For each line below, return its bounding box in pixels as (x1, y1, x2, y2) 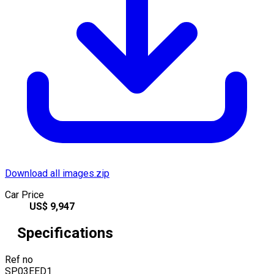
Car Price (5, 188, 44, 201)
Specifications (17, 224, 113, 242)
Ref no (5, 253, 33, 265)
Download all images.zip (5, 167, 109, 179)
